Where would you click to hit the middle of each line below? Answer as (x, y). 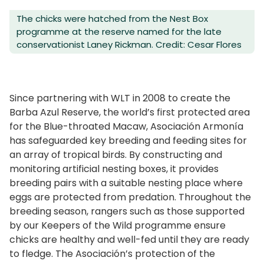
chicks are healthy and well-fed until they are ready (129, 240)
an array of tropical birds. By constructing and (116, 155)
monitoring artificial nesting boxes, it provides (114, 169)
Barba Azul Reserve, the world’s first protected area (130, 113)
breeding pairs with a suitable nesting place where (126, 183)
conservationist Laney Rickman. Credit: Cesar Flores (129, 45)
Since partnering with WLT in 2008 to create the (120, 98)
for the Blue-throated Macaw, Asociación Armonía (126, 127)
